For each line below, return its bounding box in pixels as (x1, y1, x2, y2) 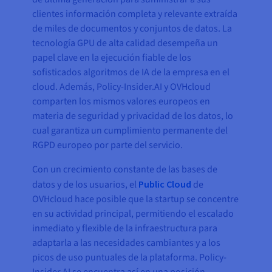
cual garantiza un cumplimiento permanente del (32, 124, 228, 138)
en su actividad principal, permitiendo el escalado (32, 207, 234, 221)
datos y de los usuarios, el (32, 178, 139, 192)
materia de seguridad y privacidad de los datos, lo (32, 109, 234, 123)
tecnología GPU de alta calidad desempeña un (32, 36, 219, 50)
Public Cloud (138, 178, 192, 191)
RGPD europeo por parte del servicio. (32, 138, 183, 152)
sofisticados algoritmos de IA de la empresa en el (32, 66, 230, 80)
